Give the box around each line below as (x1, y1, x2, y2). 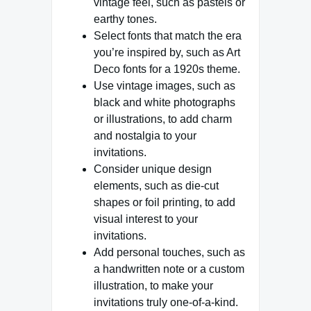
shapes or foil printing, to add (94, 196, 235, 208)
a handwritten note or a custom (94, 262, 244, 275)
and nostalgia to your (94, 129, 196, 142)
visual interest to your (94, 212, 198, 225)
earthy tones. (94, 12, 157, 25)
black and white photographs (94, 96, 235, 108)
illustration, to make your (94, 279, 213, 292)
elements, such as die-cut (94, 179, 219, 192)
